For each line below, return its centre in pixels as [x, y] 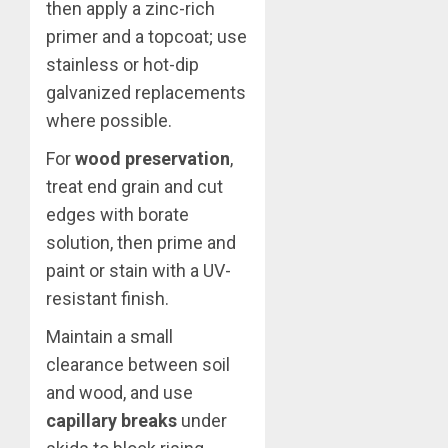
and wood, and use [119, 393]
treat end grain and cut [134, 187]
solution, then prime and [141, 243]
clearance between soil [138, 365]
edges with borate [117, 215]
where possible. [109, 121]
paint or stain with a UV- [138, 271]
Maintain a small [109, 337]
